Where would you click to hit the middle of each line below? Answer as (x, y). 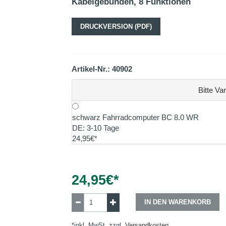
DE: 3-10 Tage (95, 128)
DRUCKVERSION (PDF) (116, 26)
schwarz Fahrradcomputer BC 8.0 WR (135, 117)
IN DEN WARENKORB (178, 202)
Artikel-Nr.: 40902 (102, 69)
